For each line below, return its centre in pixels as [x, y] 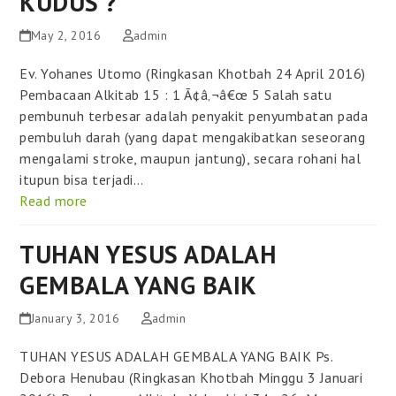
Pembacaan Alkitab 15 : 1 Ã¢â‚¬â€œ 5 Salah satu [176, 94]
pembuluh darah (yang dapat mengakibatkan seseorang [193, 137]
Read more [53, 200]
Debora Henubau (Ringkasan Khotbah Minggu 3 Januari [191, 377]
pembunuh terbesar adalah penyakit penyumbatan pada [194, 115]
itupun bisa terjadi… [82, 179]
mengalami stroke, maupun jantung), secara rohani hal [190, 158]
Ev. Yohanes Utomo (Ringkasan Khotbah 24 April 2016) [197, 73]
